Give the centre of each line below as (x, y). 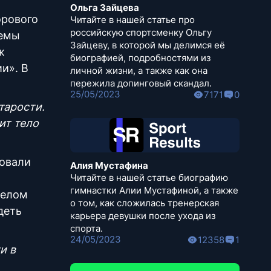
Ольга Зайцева (105, 8)
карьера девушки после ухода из (143, 216)
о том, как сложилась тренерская (145, 203)
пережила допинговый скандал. (141, 83)
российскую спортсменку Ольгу (141, 33)
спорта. (87, 229)
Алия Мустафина (109, 166)
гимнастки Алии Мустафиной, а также (154, 191)
